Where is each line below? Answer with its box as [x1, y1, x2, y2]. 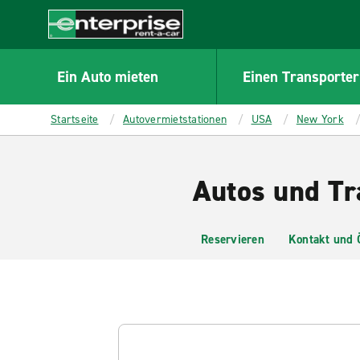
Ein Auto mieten [57, 66, 159, 87]
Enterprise [48, 38, 107, 55]
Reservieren [201, 231, 264, 247]
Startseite [51, 112, 99, 127]
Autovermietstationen [123, 112, 227, 127]
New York [296, 112, 344, 127]
